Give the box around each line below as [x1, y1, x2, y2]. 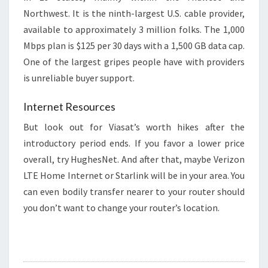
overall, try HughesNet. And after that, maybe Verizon [23, 153, 245, 165]
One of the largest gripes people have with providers [23, 56, 245, 68]
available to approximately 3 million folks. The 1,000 [23, 23, 245, 35]
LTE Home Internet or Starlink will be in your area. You [23, 169, 245, 181]
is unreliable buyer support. [23, 72, 135, 84]
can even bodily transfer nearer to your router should [23, 185, 245, 197]
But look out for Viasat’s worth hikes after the [23, 121, 245, 133]
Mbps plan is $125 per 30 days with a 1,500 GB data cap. [23, 39, 245, 51]
